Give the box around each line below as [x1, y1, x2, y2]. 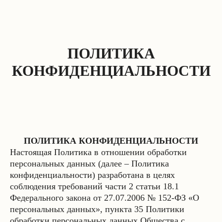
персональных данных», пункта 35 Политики [10, 204, 184, 214]
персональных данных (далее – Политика [10, 159, 169, 168]
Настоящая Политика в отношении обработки [10, 147, 187, 157]
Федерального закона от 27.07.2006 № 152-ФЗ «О [10, 193, 199, 203]
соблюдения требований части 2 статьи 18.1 [10, 181, 179, 191]
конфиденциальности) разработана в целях [10, 170, 175, 180]
